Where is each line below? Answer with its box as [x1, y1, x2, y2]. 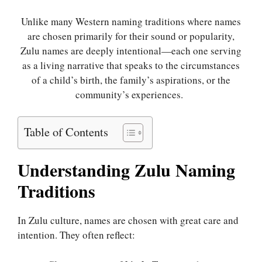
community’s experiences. [75, 87, 187, 101]
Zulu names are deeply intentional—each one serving [20, 43, 242, 57]
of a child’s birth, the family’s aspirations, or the [32, 73, 230, 87]
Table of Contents [24, 123, 108, 140]
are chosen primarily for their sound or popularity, [27, 29, 235, 43]
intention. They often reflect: [18, 228, 135, 242]
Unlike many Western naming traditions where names [21, 14, 241, 28]
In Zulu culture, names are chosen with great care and [18, 213, 239, 227]
